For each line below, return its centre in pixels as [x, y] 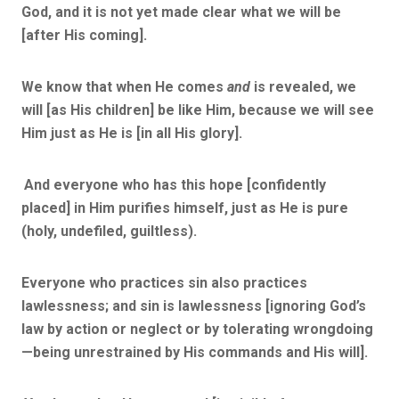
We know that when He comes [124, 86]
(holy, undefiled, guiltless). [109, 231]
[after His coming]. [84, 35]
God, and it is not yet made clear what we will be [181, 12]
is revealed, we [303, 86]
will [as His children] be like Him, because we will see [198, 110]
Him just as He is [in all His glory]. [134, 133]
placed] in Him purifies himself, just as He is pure [185, 208]
